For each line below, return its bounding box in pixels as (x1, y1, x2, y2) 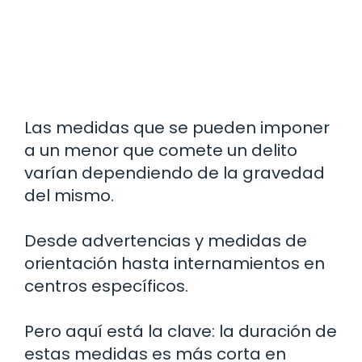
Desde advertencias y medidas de (24, 229, 307, 253)
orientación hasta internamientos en (24, 252, 325, 276)
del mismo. (24, 184, 114, 208)
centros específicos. (24, 275, 188, 298)
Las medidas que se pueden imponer (24, 116, 330, 140)
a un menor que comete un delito (24, 139, 297, 162)
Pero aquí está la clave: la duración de (24, 320, 337, 343)
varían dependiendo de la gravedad (24, 162, 325, 185)
